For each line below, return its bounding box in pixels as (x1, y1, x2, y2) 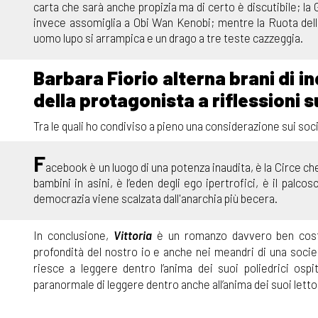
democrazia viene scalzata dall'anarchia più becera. (33, 190, 278, 205)
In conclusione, (33, 227, 114, 242)
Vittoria (113, 227, 152, 242)
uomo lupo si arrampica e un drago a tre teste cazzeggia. (33, 30, 303, 45)
